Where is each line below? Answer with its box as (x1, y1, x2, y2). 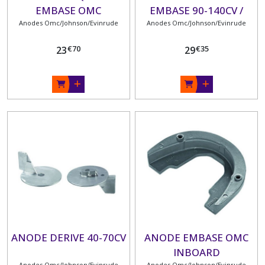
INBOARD (173, 245, 220, 260)
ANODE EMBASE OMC (144, 231, 249, 245)
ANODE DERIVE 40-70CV (11, 231, 126, 245)
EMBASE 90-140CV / (150, 3, 244, 17)
